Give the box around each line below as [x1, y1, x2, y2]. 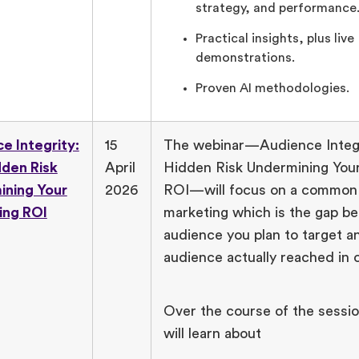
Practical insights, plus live [195, 32, 354, 46]
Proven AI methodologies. [195, 82, 349, 95]
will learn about [163, 325, 261, 341]
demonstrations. [195, 51, 295, 65]
